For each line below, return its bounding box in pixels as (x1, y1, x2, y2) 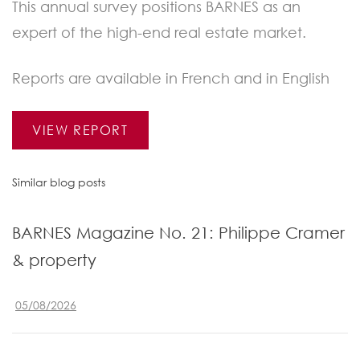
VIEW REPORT (32, 121, 129, 139)
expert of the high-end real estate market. (12, 23, 306, 42)
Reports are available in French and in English (12, 69, 329, 88)
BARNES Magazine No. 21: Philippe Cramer (12, 223, 345, 243)
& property (12, 251, 96, 270)
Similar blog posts (12, 174, 105, 190)
